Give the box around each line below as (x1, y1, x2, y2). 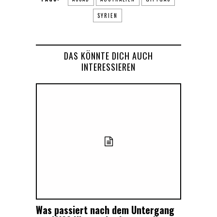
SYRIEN (97, 11, 118, 19)
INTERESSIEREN (81, 60, 136, 73)
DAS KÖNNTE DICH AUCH (64, 49, 153, 62)
